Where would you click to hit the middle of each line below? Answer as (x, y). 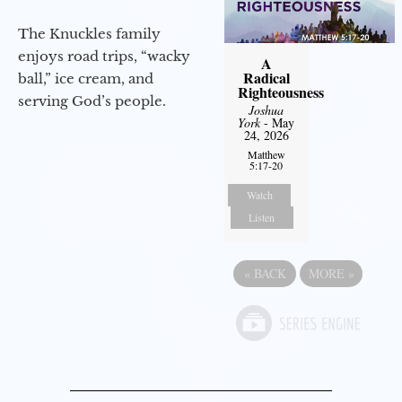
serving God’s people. (92, 101)
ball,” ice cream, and (86, 79)
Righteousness (280, 92)
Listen (262, 218)
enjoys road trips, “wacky (104, 57)
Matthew (266, 155)
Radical (266, 78)
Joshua (267, 110)
